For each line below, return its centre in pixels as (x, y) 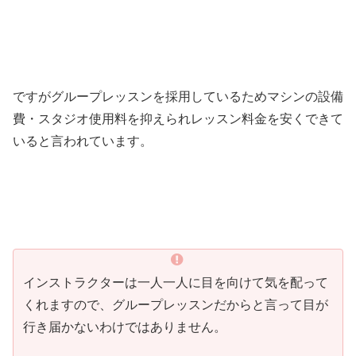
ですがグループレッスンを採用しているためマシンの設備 (178, 97)
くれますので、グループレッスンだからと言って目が (176, 304)
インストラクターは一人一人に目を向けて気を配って (176, 282)
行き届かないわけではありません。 (125, 327)
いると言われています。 (83, 141)
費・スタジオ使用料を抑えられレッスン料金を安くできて (178, 119)
